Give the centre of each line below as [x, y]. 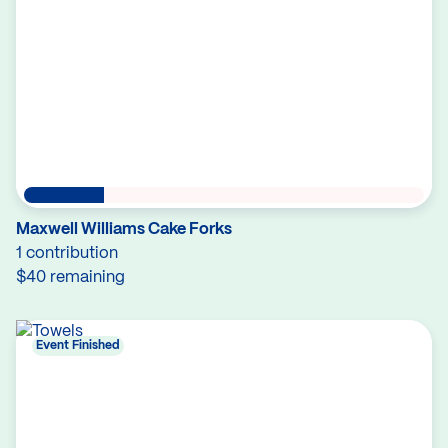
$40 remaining [70, 277]
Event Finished [78, 345]
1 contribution [67, 253]
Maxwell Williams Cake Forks [124, 229]
